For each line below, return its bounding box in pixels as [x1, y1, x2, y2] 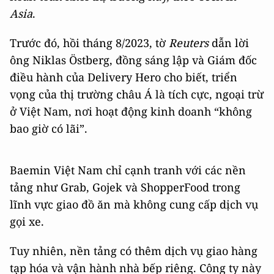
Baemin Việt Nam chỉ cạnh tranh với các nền [10, 163, 246, 177]
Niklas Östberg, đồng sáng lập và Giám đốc [29, 53, 257, 67]
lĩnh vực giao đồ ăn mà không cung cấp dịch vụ [10, 197, 258, 212]
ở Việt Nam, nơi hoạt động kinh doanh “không [10, 104, 252, 119]
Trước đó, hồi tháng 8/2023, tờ [10, 35, 169, 50]
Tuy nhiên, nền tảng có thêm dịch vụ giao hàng [10, 243, 257, 258]
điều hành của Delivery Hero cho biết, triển [10, 70, 237, 84]
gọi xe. [10, 214, 44, 229]
